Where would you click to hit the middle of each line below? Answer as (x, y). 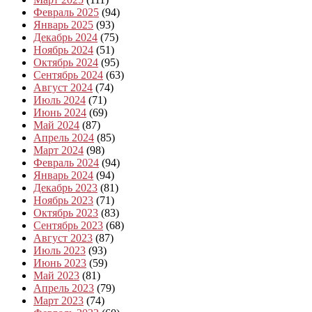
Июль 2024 (60, 100)
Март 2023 (58, 300)
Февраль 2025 (66, 12)
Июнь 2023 (60, 263)
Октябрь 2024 (66, 62)
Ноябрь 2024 (63, 49)
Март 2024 (58, 150)
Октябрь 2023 (66, 212)
